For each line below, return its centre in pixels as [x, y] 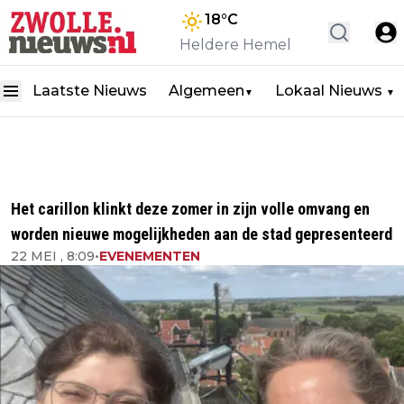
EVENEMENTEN [150, 256]
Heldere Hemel [235, 45]
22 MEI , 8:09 [53, 256]
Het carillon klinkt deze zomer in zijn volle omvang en [190, 209]
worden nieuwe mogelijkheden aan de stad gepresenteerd [202, 234]
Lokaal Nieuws [331, 91]
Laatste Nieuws [90, 91]
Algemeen [207, 91]
